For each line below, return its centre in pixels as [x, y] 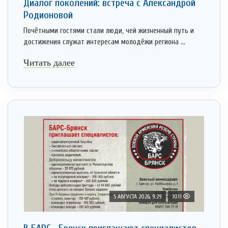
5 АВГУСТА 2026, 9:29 [138, 197]
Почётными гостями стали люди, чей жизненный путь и [109, 31]
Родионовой [48, 15]
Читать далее [49, 63]
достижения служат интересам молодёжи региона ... [104, 42]
